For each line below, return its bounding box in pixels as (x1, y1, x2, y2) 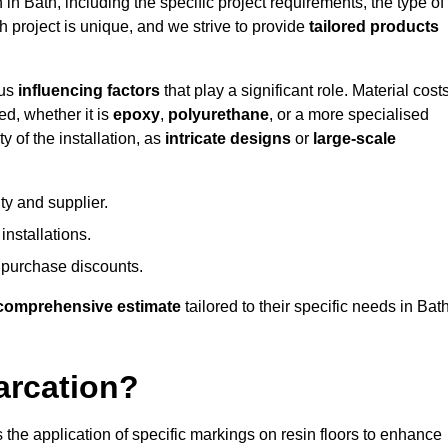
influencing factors (18, 82, 160, 100)
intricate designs (165, 130, 291, 148)
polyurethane (168, 106, 269, 124)
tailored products (309, 18, 439, 36)
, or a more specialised (269, 106, 429, 124)
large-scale (313, 130, 396, 148)
